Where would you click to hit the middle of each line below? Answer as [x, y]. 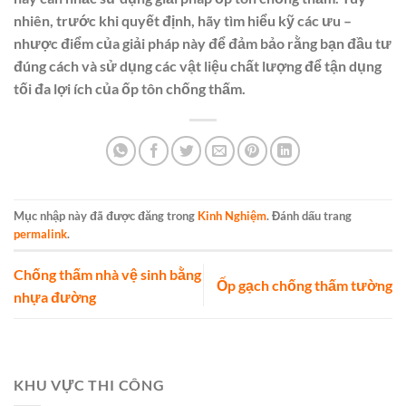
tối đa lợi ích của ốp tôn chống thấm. [130, 89]
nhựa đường [55, 296]
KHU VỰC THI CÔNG [89, 384]
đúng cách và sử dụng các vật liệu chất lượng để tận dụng [198, 66]
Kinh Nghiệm [232, 215]
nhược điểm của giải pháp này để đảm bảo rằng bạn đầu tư [203, 43]
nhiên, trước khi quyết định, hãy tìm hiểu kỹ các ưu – [183, 21]
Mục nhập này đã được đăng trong [106, 215]
